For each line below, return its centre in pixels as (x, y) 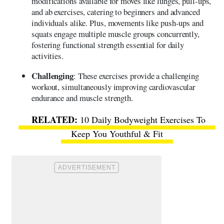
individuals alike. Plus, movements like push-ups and (117, 22)
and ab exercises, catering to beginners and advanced (116, 11)
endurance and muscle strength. (82, 97)
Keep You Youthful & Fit (117, 133)
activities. (47, 55)
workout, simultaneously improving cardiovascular (114, 86)
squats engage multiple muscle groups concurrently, (115, 33)
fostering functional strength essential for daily (108, 44)
